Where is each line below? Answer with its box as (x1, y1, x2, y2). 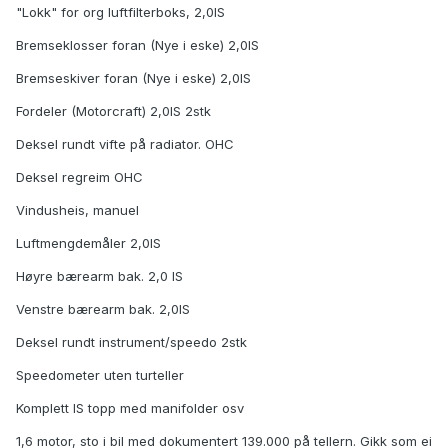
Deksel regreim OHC (16, 169, 143, 186)
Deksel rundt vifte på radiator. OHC (16, 136, 234, 153)
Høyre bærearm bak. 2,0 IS (16, 268, 183, 285)
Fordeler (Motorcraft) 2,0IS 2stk (16, 103, 211, 120)
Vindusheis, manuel (16, 202, 139, 219)
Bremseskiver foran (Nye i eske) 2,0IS (16, 70, 251, 87)
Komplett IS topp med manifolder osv (16, 400, 244, 417)
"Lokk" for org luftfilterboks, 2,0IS (16, 4, 225, 21)
